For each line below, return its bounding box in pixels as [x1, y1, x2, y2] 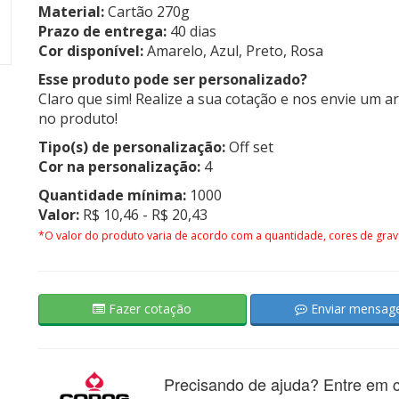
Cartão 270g [103, 2, 190, 21]
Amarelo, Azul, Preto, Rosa [142, 41, 323, 61]
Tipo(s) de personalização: [37, 137, 225, 157]
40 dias [166, 21, 216, 41]
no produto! [37, 109, 118, 128]
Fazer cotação [105, 300, 192, 317]
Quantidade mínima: [37, 185, 186, 205]
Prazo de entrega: [37, 21, 167, 41]
